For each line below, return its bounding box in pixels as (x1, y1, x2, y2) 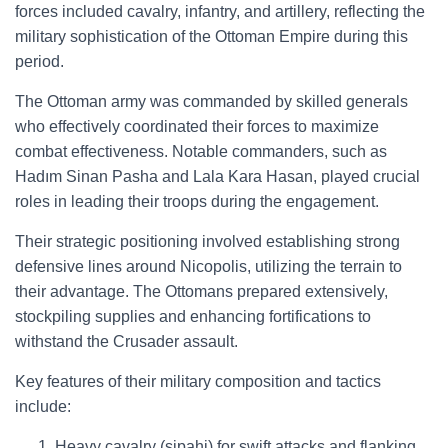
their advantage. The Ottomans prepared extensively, (15, 283, 388, 300)
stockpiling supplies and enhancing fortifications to (15, 308, 371, 325)
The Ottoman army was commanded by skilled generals (15, 93, 408, 110)
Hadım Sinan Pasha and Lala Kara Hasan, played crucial (15, 168, 420, 185)
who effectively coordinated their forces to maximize (15, 118, 379, 135)
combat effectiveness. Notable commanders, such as (15, 143, 387, 160)
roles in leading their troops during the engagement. (15, 193, 379, 210)
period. (15, 53, 64, 70)
